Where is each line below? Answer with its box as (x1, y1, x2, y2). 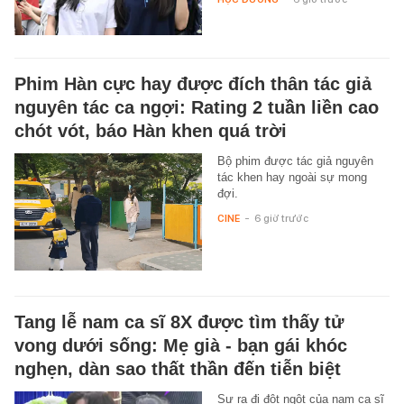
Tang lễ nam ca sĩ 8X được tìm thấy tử (14, 312, 344, 333)
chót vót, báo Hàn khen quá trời (14, 120, 287, 141)
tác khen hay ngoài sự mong (216, 170, 367, 184)
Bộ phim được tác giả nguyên (216, 153, 373, 168)
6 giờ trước (253, 211, 308, 225)
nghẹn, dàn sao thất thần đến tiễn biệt (14, 359, 341, 380)
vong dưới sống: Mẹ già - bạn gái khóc (14, 335, 347, 356)
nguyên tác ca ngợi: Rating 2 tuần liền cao (14, 96, 379, 117)
